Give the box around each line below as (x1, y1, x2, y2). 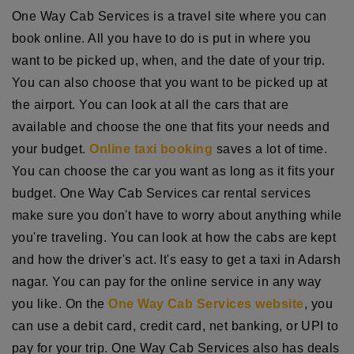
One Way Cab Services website (108, 296, 304, 311)
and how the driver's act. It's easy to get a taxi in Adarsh (12, 252, 341, 266)
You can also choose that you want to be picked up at (12, 75, 328, 89)
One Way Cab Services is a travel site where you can (12, 9, 327, 23)
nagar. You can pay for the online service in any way (12, 274, 322, 288)
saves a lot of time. (213, 141, 328, 156)
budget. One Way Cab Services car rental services (12, 186, 311, 200)
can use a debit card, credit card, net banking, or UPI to (12, 318, 339, 333)
